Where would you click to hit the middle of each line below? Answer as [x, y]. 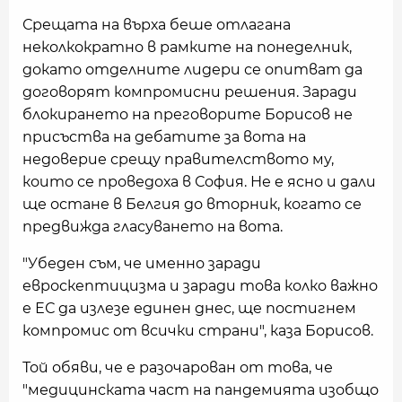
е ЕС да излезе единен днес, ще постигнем [189, 308]
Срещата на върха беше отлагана [157, 25]
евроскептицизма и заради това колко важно [200, 286]
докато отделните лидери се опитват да [192, 70]
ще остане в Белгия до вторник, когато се [192, 204]
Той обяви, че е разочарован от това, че [178, 367]
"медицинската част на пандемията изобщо [201, 390]
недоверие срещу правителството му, [178, 159]
